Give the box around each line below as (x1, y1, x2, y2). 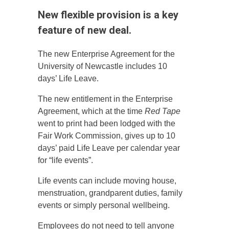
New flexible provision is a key (38, 9, 178, 21)
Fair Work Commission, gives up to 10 (38, 131, 175, 140)
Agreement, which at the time (38, 107, 145, 116)
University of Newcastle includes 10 (38, 62, 167, 71)
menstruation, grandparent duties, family (38, 189, 182, 197)
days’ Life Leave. (38, 74, 99, 83)
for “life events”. (38, 156, 93, 165)
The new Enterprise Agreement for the (38, 50, 175, 58)
